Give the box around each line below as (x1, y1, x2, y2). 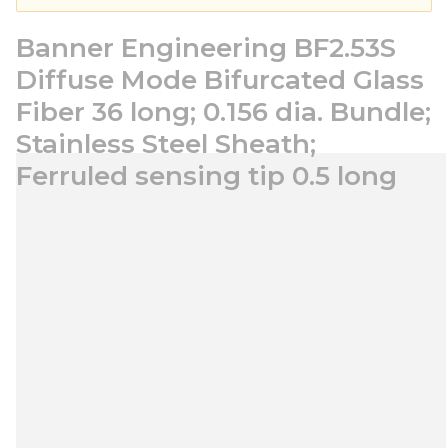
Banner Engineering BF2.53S (16, 32, 396, 64)
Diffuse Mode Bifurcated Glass (16, 64, 424, 96)
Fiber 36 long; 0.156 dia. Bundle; (16, 96, 431, 128)
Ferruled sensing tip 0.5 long (16, 160, 397, 192)
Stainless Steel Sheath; (16, 128, 316, 160)
